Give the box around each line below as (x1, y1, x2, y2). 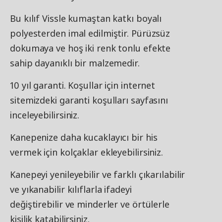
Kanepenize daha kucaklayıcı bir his (10, 131, 158, 143)
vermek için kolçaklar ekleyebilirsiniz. (10, 146, 164, 158)
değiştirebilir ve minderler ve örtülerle (10, 198, 169, 210)
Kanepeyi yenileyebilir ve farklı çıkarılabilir (10, 168, 185, 180)
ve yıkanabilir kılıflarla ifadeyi (10, 183, 132, 195)
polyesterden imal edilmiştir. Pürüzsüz (10, 27, 170, 39)
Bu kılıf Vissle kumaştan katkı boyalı (10, 12, 162, 24)
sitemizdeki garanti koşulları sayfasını (10, 94, 168, 106)
